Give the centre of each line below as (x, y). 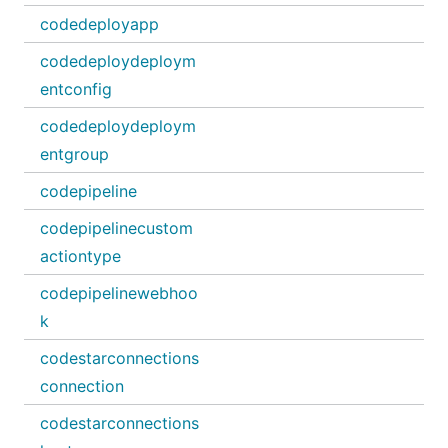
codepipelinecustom (116, 228)
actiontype (80, 256)
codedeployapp (99, 24)
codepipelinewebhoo (119, 293)
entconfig (76, 89)
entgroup (74, 154)
